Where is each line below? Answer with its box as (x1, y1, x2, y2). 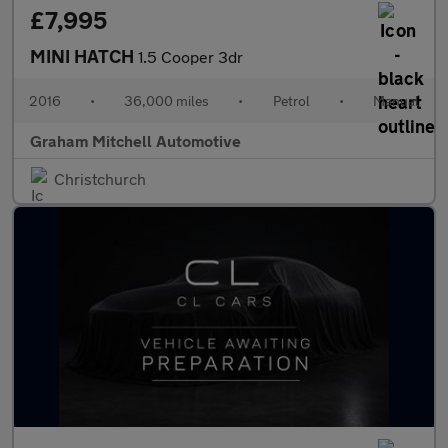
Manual (372, 92, 419, 109)
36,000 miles (124, 92, 210, 109)
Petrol (272, 92, 310, 109)
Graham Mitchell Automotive (30, 131, 241, 150)
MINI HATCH (30, 45, 138, 67)
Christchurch (54, 169, 146, 188)
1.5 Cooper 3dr (138, 47, 243, 66)
